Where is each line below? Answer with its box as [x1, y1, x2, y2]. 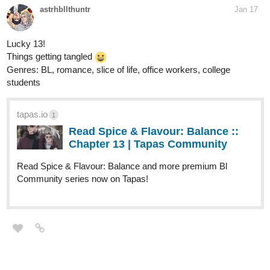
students [7, 77, 40, 88]
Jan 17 [234, 5, 258, 14]
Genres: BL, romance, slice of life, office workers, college [7, 64, 230, 75]
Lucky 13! [7, 39, 45, 49]
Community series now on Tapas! [17, 174, 148, 184]
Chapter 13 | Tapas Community [69, 138, 227, 151]
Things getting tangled [7, 51, 95, 62]
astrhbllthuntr [40, 5, 90, 14]
